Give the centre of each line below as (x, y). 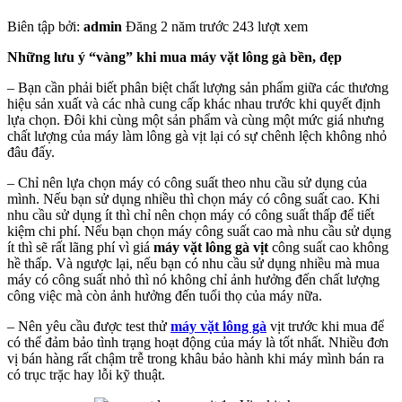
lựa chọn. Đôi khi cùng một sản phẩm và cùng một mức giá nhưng (196, 119)
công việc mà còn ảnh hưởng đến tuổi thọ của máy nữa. (165, 295)
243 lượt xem (270, 26)
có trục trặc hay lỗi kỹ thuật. (86, 374)
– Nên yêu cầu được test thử (89, 326)
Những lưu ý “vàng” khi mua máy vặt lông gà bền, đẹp (175, 57)
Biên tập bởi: (45, 26)
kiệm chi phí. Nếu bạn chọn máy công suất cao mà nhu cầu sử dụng (199, 231)
